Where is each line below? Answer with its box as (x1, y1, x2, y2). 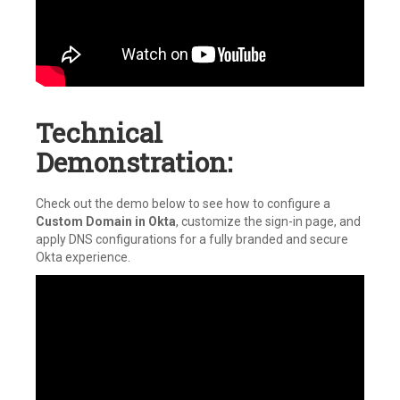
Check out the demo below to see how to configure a (36, 196, 330, 211)
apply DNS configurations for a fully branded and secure (36, 232, 348, 246)
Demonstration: (36, 145, 232, 179)
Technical (36, 115, 162, 150)
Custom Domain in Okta (36, 214, 176, 229)
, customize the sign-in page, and (176, 214, 361, 229)
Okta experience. (36, 250, 130, 264)
